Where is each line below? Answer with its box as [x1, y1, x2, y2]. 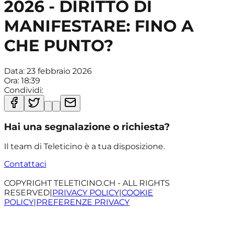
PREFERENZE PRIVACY [36, 197, 130, 207]
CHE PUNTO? [4, 36, 114, 56]
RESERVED [4, 188, 50, 198]
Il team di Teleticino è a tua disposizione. [4, 142, 165, 152]
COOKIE [122, 188, 153, 198]
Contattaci [4, 159, 46, 169]
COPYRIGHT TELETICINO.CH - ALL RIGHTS [4, 178, 170, 188]
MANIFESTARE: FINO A [4, 16, 194, 36]
